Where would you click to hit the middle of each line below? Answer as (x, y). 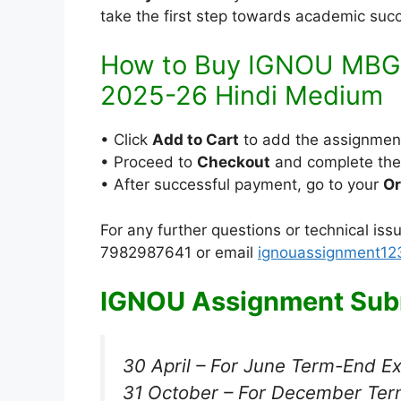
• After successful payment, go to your (242, 184)
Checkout (234, 162)
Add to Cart (196, 140)
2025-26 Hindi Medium (242, 95)
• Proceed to (149, 162)
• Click (126, 140)
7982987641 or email (179, 252)
